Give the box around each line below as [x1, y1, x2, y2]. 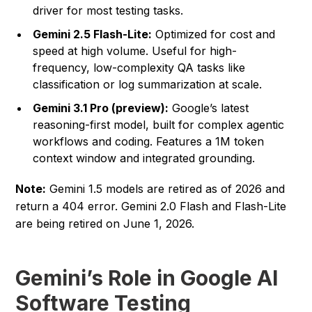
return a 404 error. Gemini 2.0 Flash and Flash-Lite [15, 199, 287, 214]
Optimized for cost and [152, 27, 276, 42]
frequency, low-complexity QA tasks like [33, 61, 246, 75]
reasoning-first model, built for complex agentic [33, 118, 285, 132]
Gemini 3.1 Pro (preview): [33, 101, 169, 116]
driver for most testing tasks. [33, 3, 184, 18]
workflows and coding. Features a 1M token [33, 134, 265, 149]
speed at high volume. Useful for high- [33, 44, 237, 58]
